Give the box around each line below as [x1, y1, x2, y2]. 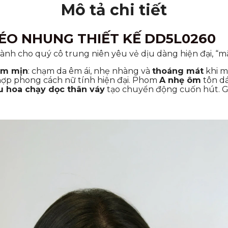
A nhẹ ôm [159, 75, 201, 85]
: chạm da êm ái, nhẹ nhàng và [28, 66, 152, 76]
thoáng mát [152, 66, 204, 76]
